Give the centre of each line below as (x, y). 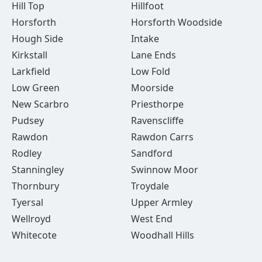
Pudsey (28, 120)
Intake (145, 39)
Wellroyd (31, 219)
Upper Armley (161, 202)
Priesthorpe (157, 104)
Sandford (151, 153)
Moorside (152, 88)
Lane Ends (153, 55)
